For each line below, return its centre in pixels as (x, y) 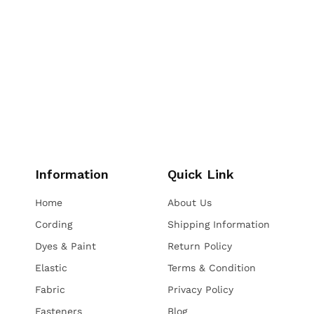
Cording (54, 224)
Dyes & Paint (66, 246)
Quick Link (201, 174)
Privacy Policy (200, 289)
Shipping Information (219, 224)
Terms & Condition (212, 267)
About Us (190, 202)
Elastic (51, 267)
